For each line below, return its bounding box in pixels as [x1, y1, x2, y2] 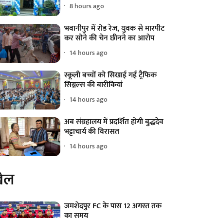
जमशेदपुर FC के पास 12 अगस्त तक [64, 199, 162, 213]
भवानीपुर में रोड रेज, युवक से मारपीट [64, 21, 165, 35]
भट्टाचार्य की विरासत [64, 125, 120, 138]
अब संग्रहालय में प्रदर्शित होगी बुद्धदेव [64, 115, 164, 128]
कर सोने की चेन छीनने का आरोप [64, 31, 155, 45]
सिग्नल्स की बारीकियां [64, 78, 123, 91]
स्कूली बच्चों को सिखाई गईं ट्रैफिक [64, 68, 157, 82]
